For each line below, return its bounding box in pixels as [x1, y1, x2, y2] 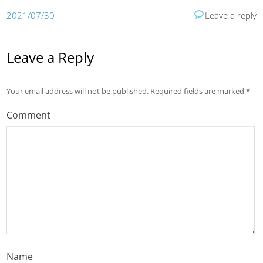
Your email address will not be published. [6, 85, 149, 96]
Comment [6, 108, 51, 122]
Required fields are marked [149, 85, 247, 96]
